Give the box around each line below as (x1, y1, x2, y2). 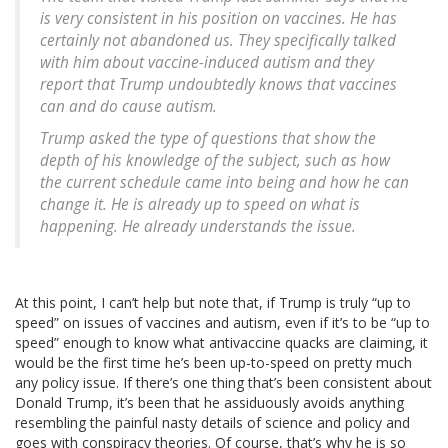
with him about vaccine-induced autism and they (40, 52, 374, 74)
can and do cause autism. (40, 96, 217, 118)
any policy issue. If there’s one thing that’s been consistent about (15, 373, 432, 393)
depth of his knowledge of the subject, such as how (40, 150, 390, 172)
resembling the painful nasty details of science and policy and (15, 413, 410, 433)
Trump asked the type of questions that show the (40, 128, 376, 150)
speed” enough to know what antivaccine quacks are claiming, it (15, 333, 428, 353)
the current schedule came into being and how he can (40, 172, 409, 194)
